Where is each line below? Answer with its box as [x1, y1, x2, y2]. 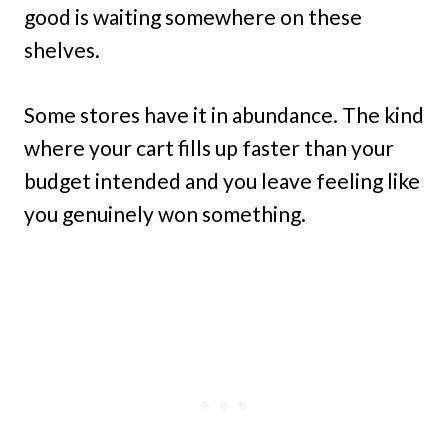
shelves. [24, 37, 100, 62]
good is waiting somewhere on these [24, 4, 362, 29]
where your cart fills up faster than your [24, 135, 394, 160]
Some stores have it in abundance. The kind [24, 102, 424, 127]
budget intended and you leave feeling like [24, 168, 420, 193]
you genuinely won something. [24, 201, 306, 226]
